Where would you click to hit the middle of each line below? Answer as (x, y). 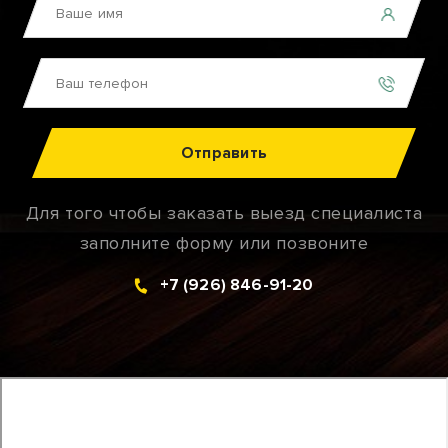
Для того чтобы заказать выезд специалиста (224, 213)
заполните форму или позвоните (224, 243)
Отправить (224, 152)
